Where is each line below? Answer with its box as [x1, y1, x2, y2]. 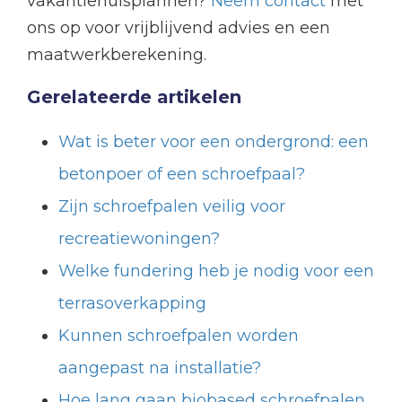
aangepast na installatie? [58, 358, 261, 379]
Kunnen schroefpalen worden [58, 326, 299, 346]
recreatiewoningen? [58, 229, 220, 249]
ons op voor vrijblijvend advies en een [27, 18, 330, 39]
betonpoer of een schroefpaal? [58, 164, 305, 185]
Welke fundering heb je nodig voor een [58, 261, 374, 282]
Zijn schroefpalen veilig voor [58, 197, 285, 217]
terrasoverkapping [58, 293, 206, 314]
